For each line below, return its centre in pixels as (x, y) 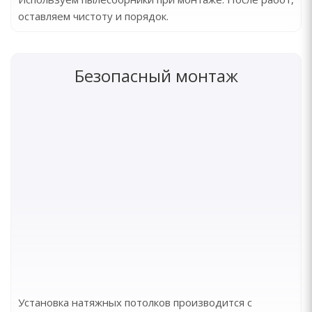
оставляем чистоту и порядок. (93, 16)
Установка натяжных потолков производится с (135, 302)
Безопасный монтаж (156, 76)
